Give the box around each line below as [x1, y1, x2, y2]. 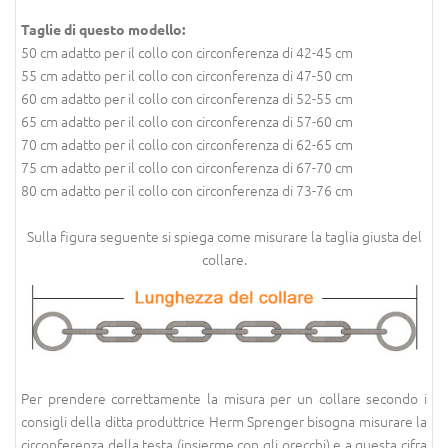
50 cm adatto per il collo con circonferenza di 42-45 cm [21, 42, 353, 62]
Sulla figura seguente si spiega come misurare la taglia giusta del [26, 226, 422, 246]
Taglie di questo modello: [21, 20, 185, 38]
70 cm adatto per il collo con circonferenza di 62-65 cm [21, 134, 353, 154]
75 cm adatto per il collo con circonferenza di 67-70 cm [21, 157, 353, 177]
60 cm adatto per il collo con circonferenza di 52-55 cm [21, 88, 353, 108]
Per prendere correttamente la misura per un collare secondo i [21, 388, 427, 409]
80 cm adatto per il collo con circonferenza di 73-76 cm [21, 180, 353, 200]
